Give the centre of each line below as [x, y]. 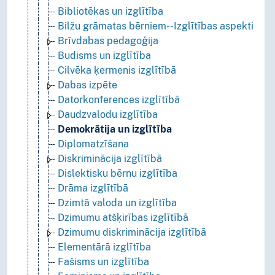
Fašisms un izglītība [103, 262]
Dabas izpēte [87, 85]
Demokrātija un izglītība [115, 130]
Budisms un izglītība [104, 56]
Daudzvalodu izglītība [108, 115]
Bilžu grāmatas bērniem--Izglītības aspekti [156, 26]
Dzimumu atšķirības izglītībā [123, 218]
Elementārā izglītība [104, 247]
